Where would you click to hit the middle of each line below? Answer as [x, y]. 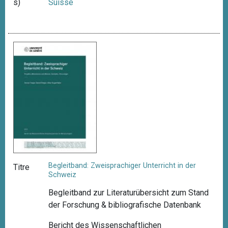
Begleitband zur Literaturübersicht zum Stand [129, 193]
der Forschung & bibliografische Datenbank [125, 205]
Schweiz [63, 175]
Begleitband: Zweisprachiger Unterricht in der [122, 166]
